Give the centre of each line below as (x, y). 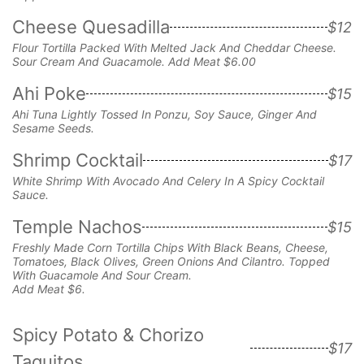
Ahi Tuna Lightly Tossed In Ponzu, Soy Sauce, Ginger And (165, 114)
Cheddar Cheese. (290, 47)
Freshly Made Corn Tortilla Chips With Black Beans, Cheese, (170, 247)
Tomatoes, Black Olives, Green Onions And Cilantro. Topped (171, 261)
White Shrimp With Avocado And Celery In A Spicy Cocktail (168, 180)
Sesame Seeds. (53, 128)
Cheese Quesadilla (91, 26)
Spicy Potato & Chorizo (108, 334)
